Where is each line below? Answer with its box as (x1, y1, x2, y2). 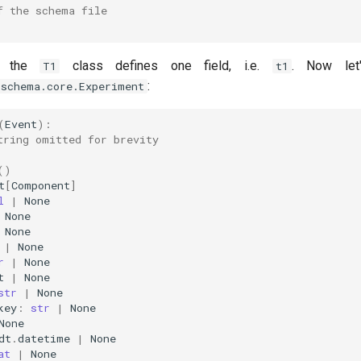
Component (10, 178, 70, 193)
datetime (17, 331, 70, 346)
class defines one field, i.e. (60, 57, 272, 73)
